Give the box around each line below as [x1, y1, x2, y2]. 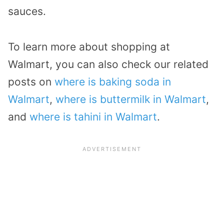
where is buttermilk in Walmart [55, 92, 206, 105]
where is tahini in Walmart [29, 110, 157, 123]
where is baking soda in [54, 75, 171, 88]
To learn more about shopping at [8, 40, 170, 53]
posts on [8, 75, 54, 88]
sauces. [8, 5, 46, 17]
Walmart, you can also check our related [8, 57, 208, 70]
